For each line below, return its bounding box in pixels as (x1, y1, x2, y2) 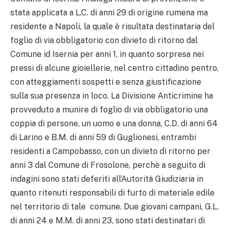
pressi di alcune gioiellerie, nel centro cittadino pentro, (10, 63, 219, 73)
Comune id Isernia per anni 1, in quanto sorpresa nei (10, 49, 204, 59)
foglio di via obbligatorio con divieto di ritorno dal (10, 35, 198, 45)
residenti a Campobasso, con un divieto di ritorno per (10, 146, 210, 156)
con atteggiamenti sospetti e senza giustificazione (10, 76, 201, 87)
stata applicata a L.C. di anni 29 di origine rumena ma (10, 7, 208, 17)
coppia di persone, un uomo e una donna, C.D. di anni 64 (10, 118, 218, 128)
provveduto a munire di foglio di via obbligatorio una (10, 104, 208, 114)
